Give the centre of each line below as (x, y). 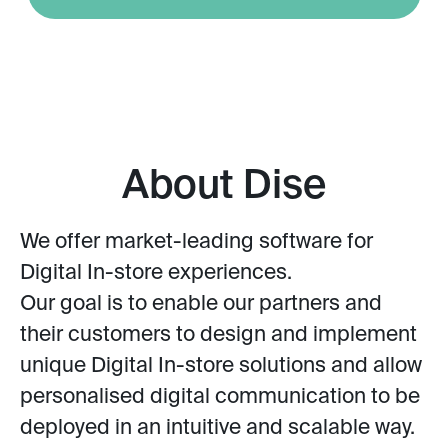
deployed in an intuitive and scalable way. (222, 428)
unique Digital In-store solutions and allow (221, 366)
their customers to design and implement (218, 335)
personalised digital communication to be (220, 397)
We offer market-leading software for (196, 242)
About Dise (224, 186)
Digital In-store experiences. (156, 273)
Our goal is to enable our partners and (201, 304)
